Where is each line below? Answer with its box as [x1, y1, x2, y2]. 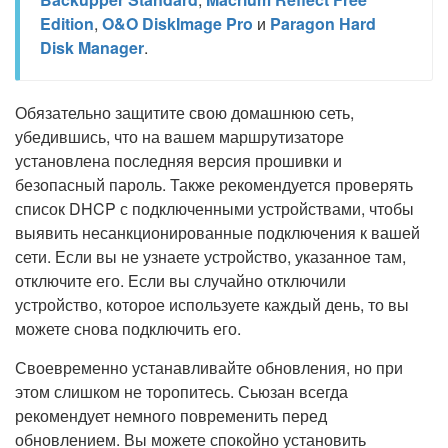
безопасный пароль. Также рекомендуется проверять [15, 173, 413, 196]
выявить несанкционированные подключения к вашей [15, 221, 420, 244]
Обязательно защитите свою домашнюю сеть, [15, 101, 354, 124]
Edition [40, 12, 94, 35]
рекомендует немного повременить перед [15, 404, 327, 427]
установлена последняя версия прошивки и [15, 149, 342, 172]
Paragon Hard [270, 12, 376, 35]
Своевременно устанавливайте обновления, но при [15, 356, 403, 379]
